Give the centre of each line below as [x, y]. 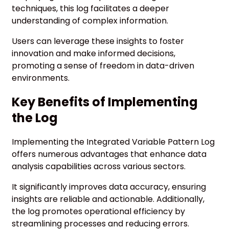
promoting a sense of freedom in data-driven [103, 65]
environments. [41, 78]
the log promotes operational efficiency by [98, 212]
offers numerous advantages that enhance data [109, 154]
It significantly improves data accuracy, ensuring [109, 187]
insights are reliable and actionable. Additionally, [108, 199]
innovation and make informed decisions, [94, 53]
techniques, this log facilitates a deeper [90, 8]
